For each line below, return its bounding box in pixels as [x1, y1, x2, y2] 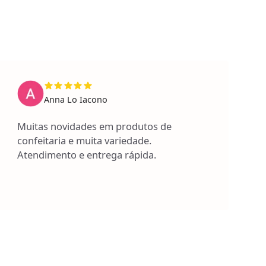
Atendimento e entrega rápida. [17, 147, 156, 161]
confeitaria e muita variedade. [17, 133, 151, 147]
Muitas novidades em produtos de [17, 119, 172, 133]
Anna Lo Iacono [43, 94, 107, 106]
